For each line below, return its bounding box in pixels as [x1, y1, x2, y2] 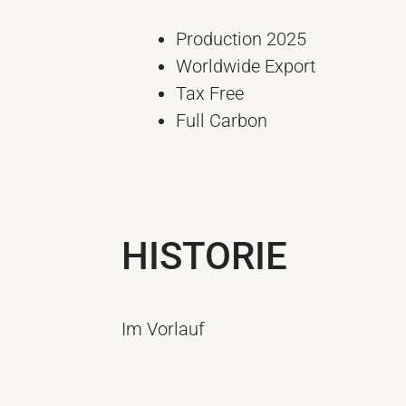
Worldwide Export [176, 54, 316, 77]
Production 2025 [176, 27, 307, 50]
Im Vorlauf [121, 317, 206, 340]
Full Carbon [176, 109, 268, 131]
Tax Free [176, 82, 245, 104]
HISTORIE [121, 233, 288, 278]
